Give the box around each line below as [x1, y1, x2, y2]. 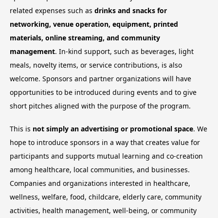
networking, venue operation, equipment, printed [10, 19, 178, 29]
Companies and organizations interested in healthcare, [10, 179, 190, 188]
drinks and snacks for [94, 6, 167, 16]
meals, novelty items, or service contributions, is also [10, 60, 182, 70]
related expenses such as [10, 6, 94, 16]
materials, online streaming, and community [10, 33, 160, 43]
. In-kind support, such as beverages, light [55, 47, 194, 56]
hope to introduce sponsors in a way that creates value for [10, 138, 200, 147]
